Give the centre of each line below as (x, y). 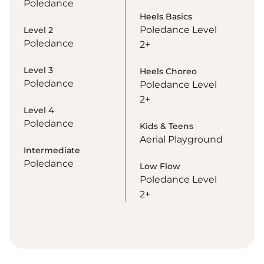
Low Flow (160, 166)
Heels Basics (166, 17)
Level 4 (39, 110)
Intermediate (52, 151)
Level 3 (38, 70)
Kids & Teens (166, 126)
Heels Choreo (168, 72)
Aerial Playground (181, 140)
